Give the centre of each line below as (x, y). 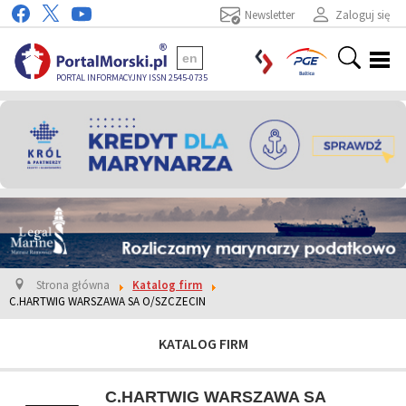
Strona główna (73, 285)
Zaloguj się (362, 15)
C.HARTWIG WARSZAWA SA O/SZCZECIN (107, 302)
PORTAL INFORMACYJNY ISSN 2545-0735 (132, 77)
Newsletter (270, 15)
